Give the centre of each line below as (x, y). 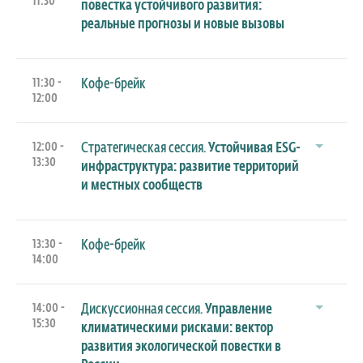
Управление (239, 309)
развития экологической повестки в (181, 346)
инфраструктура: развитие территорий (190, 167)
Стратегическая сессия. (145, 148)
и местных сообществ (142, 185)
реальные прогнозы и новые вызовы (183, 24)
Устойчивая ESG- (254, 148)
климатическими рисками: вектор (177, 328)
